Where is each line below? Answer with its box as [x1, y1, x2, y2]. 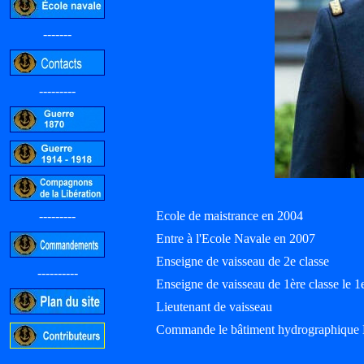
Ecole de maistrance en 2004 [156, 209, 303, 223]
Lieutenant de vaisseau [156, 300, 272, 314]
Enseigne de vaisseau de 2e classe [156, 254, 329, 268]
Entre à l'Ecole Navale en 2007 [156, 232, 315, 245]
